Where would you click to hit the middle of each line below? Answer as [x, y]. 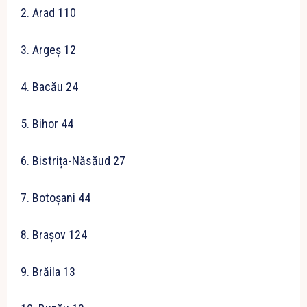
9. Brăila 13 [48, 272]
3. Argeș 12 [48, 50]
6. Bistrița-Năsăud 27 [73, 161]
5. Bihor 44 [47, 124]
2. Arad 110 [48, 13]
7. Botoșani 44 [56, 198]
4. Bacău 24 [49, 87]
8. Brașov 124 [54, 235]
